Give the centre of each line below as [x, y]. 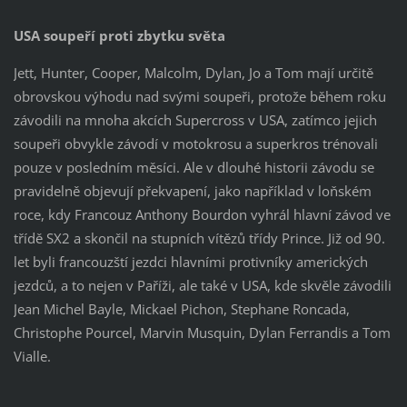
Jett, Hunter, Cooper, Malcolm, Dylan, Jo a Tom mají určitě [193, 73]
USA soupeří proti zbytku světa [119, 36]
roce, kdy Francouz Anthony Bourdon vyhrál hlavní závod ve [202, 215]
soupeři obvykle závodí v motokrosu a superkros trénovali [195, 144]
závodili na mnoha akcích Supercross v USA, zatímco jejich [195, 120]
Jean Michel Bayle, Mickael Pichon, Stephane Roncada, [181, 309]
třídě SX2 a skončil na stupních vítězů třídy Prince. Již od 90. [199, 238]
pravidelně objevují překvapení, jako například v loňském [192, 191]
